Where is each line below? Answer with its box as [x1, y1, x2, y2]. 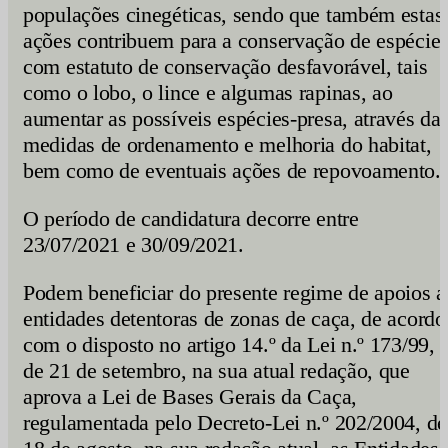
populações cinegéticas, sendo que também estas [23, 2, 444, 27]
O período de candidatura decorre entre [23, 206, 359, 231]
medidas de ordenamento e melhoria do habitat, [23, 132, 432, 157]
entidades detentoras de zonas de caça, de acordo [23, 306, 446, 331]
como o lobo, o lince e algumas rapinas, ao [23, 80, 393, 105]
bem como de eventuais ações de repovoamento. [23, 158, 441, 183]
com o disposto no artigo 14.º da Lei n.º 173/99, [23, 332, 435, 357]
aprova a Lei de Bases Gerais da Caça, [23, 384, 357, 409]
